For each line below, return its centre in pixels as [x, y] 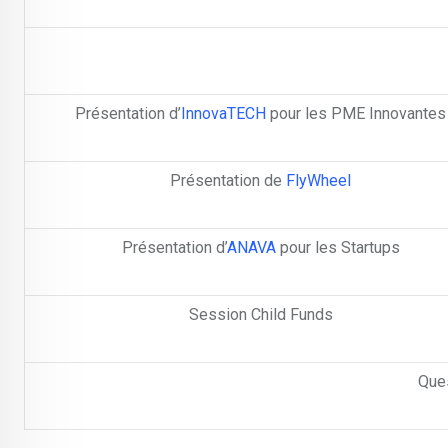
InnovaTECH [223, 114]
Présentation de [228, 181]
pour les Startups [337, 248]
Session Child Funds [260, 315]
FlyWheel [318, 181]
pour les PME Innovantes [356, 114]
